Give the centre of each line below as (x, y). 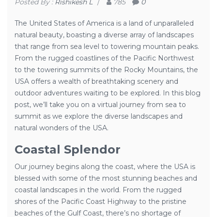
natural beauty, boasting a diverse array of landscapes (104, 35)
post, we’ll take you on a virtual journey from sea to (100, 105)
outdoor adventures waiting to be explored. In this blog (108, 93)
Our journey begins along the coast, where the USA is (105, 167)
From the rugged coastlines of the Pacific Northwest (104, 58)
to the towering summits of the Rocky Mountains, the (106, 70)
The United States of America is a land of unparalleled (104, 23)
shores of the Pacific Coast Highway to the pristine (101, 201)
